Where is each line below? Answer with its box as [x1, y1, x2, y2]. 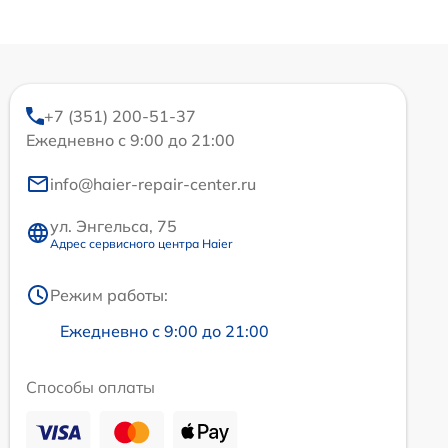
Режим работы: [50, 284, 168, 305]
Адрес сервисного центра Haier [50, 235, 232, 251]
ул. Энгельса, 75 [50, 215, 177, 236]
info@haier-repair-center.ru [50, 173, 256, 194]
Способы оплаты [26, 376, 155, 397]
